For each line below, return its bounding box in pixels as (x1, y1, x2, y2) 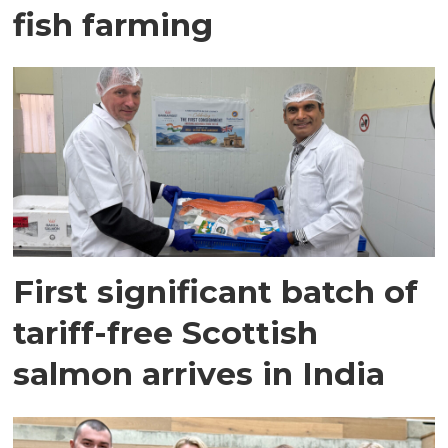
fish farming (13, 4, 214, 44)
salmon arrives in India (13, 354, 386, 394)
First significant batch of (13, 272, 419, 312)
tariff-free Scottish (13, 313, 319, 353)
